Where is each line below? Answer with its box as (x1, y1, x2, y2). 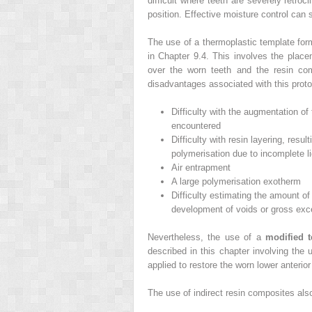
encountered (171, 120, 221, 131)
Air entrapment (171, 162, 231, 173)
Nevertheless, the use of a (148, 231, 265, 242)
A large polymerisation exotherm (171, 175, 301, 187)
